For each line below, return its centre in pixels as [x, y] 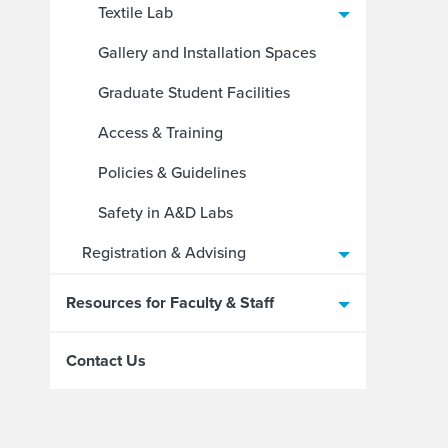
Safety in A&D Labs [165, 212]
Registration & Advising [164, 252]
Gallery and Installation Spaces [207, 52]
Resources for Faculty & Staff [170, 302]
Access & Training [160, 132]
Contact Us [106, 360]
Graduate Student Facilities [194, 92]
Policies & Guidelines [172, 172]
